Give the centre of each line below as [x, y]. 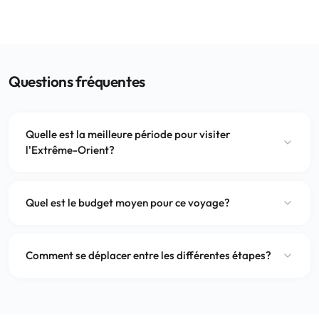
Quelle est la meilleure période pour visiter [128, 134]
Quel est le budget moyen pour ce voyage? [128, 202]
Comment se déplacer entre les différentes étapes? [148, 255]
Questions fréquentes [77, 81]
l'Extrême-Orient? [70, 150]
